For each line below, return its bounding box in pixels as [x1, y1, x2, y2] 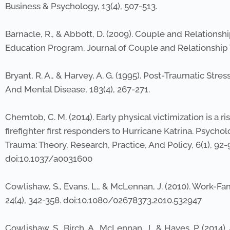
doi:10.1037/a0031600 [5, 154, 92, 164]
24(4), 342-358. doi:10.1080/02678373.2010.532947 [5, 195, 202, 205]
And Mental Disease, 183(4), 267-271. [5, 84, 150, 94]
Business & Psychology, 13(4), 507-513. [5, 1, 157, 11]
